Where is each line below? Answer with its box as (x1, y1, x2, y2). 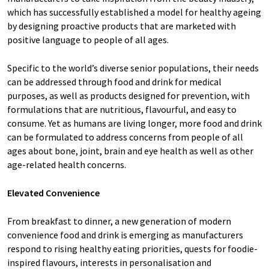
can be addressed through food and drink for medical (7, 76, 222, 88)
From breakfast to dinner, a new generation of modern (7, 215, 231, 228)
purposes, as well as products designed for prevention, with (7, 89, 250, 102)
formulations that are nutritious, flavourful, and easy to (7, 103, 237, 116)
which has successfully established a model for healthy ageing (7, 6, 261, 19)
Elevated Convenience (7, 187, 100, 199)
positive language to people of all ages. (7, 34, 171, 46)
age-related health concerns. (7, 159, 128, 171)
